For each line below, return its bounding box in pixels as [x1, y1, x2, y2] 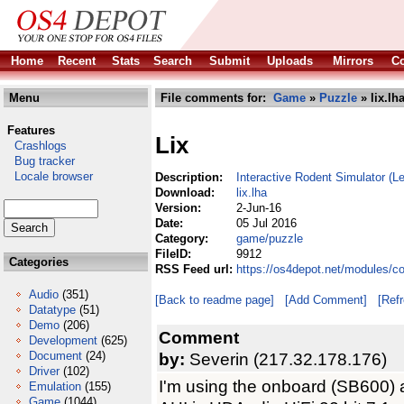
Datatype [29, 303, 76, 317]
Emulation [29, 380, 81, 393]
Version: [155, 201, 205, 215]
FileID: [155, 247, 195, 261]
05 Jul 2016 [236, 216, 297, 230]
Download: [155, 186, 218, 199]
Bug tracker [4, 154, 75, 168]
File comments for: [157, 91, 273, 105]
